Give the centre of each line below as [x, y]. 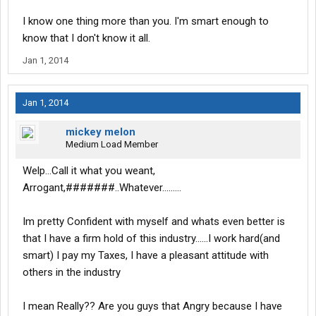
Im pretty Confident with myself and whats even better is [154, 222]
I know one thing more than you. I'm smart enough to [146, 22]
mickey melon [101, 132]
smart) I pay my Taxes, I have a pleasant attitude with [146, 256]
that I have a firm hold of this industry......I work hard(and [151, 239]
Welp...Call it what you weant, [89, 171]
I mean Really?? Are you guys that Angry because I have [152, 306]
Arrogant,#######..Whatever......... [102, 188]
